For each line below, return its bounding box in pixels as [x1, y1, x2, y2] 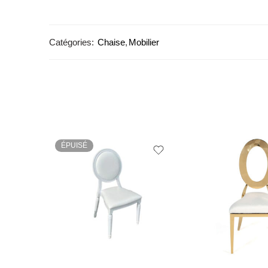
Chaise [98, 36, 125, 47]
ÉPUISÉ [61, 141, 87, 150]
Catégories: [49, 36, 94, 47]
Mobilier [129, 36, 159, 47]
